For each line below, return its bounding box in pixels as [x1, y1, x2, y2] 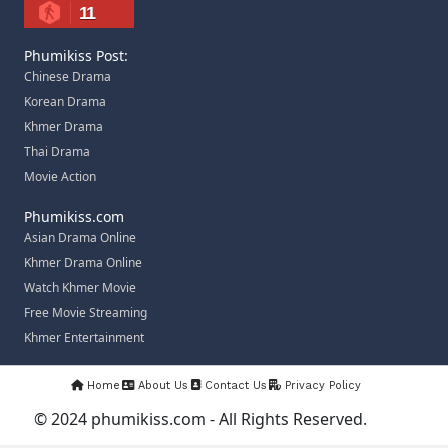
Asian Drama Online [24, 229, 136, 247]
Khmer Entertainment [24, 329, 144, 347]
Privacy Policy [281, 379, 361, 393]
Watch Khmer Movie [24, 279, 136, 297]
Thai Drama [24, 143, 90, 161]
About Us [134, 379, 188, 393]
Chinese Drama [24, 68, 111, 86]
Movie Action [24, 168, 96, 186]
